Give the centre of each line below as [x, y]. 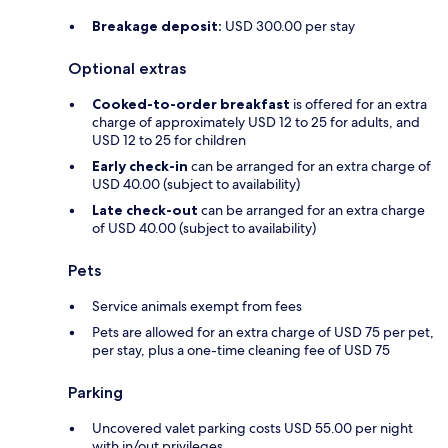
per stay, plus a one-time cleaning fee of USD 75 [241, 350]
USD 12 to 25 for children [169, 140]
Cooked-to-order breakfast [191, 104]
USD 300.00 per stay [288, 26]
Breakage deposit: [157, 26]
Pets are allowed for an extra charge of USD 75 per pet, [263, 332]
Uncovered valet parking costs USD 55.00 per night [252, 428]
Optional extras [127, 69]
